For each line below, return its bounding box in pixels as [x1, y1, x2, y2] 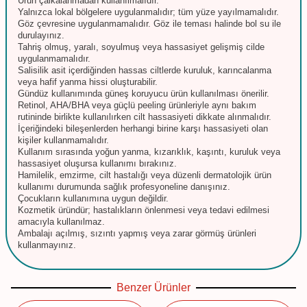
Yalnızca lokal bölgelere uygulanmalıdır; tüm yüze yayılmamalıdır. [18, 6, 279, 17]
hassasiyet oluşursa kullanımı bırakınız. [18, 158, 177, 169]
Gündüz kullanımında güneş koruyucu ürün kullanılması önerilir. [18, 88, 269, 99]
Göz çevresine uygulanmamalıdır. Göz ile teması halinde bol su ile [18, 18, 281, 29]
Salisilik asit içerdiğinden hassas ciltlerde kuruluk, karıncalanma [18, 64, 271, 75]
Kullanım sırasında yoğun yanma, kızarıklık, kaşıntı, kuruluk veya [18, 146, 280, 157]
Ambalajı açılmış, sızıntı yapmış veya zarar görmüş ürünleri [18, 228, 256, 238]
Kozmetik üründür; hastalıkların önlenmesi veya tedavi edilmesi [18, 204, 269, 215]
